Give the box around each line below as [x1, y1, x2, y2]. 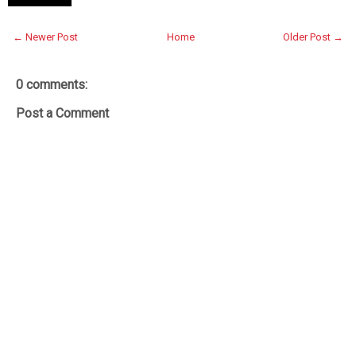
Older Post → [283, 30, 343, 43]
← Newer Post [13, 30, 78, 43]
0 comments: [16, 76, 87, 92]
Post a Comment [16, 105, 109, 121]
